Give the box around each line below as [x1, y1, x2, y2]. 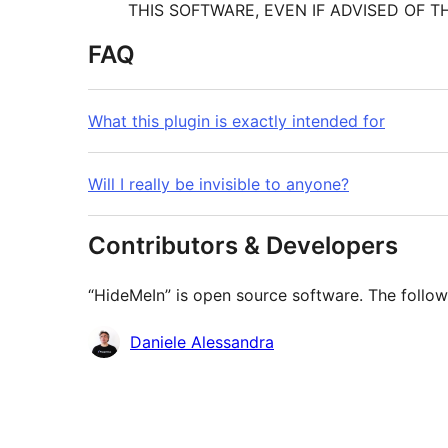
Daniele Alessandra [130, 332, 274, 353]
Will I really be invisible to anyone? [88, 174, 349, 195]
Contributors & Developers [88, 231, 398, 261]
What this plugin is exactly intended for [88, 111, 385, 132]
